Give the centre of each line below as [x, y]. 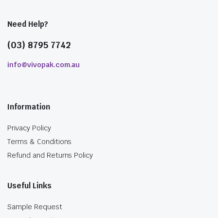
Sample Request [35, 207]
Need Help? [28, 24]
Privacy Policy [29, 128]
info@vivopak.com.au [44, 65]
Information [29, 107]
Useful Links [29, 186]
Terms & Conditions [40, 142]
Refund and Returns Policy [50, 155]
